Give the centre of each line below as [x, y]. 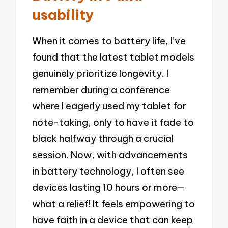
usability [63, 15]
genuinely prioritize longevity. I [101, 73]
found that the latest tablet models [113, 57]
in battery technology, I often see [108, 171]
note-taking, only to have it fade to [113, 122]
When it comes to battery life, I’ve [109, 40]
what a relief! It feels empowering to [114, 203]
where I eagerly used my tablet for [109, 106]
